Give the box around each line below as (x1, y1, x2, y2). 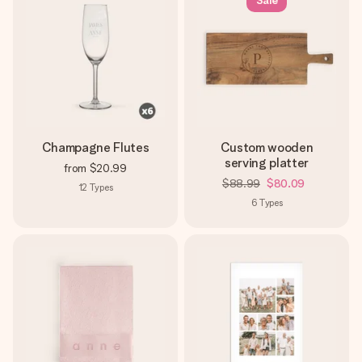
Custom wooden (220, 140, 314, 155)
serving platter (224, 155, 309, 170)
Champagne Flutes (41, 140, 149, 155)
